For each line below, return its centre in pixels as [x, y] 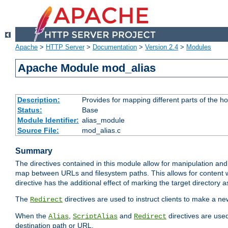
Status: [30, 110]
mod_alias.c [101, 131]
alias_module [103, 120]
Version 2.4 [162, 47]
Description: [38, 100]
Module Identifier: [48, 120]
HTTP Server [65, 47]
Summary [34, 151]
